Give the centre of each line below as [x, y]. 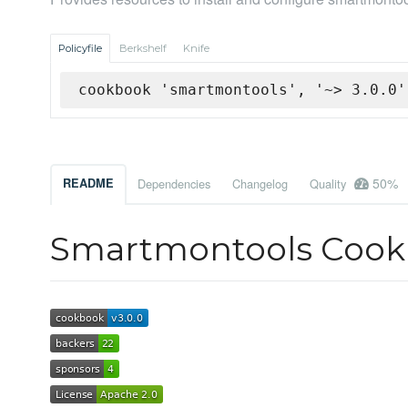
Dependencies [174, 184]
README [88, 184]
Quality [330, 184]
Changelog [260, 184]
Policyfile [80, 49]
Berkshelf [143, 49]
